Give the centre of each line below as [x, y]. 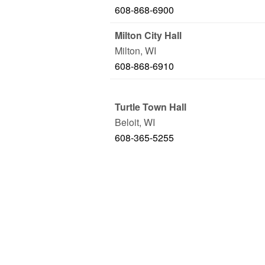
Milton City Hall [148, 35]
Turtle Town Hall [151, 107]
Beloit [127, 122]
